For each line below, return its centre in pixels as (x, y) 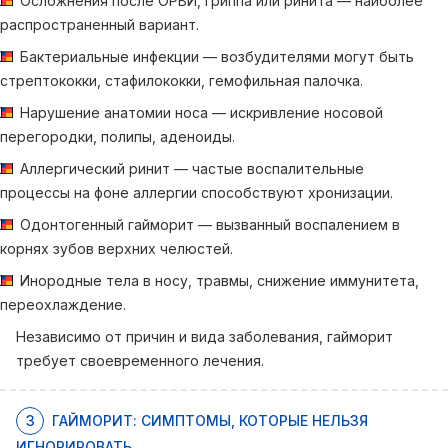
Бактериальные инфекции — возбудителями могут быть (217, 56)
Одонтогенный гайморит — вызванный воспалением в (210, 224)
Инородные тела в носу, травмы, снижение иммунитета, (219, 280)
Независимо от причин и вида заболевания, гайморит (204, 336)
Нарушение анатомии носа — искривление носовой (201, 112)
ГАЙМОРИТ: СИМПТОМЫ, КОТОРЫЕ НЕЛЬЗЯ (210, 420)
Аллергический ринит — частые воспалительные (192, 168)
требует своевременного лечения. (140, 360)
